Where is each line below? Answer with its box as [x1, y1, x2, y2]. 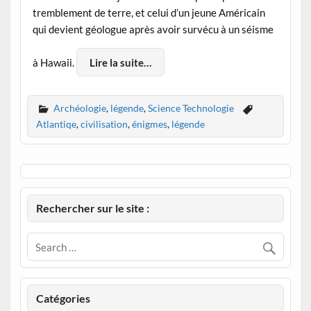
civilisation [80, 118, 128, 131]
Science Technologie [147, 101, 234, 114]
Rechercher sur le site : [36, 201, 150, 215]
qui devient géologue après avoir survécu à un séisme [32, 22, 274, 35]
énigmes [131, 118, 167, 131]
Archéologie [53, 101, 106, 114]
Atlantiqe [35, 118, 76, 131]
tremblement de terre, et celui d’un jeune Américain [32, 6, 265, 19]
